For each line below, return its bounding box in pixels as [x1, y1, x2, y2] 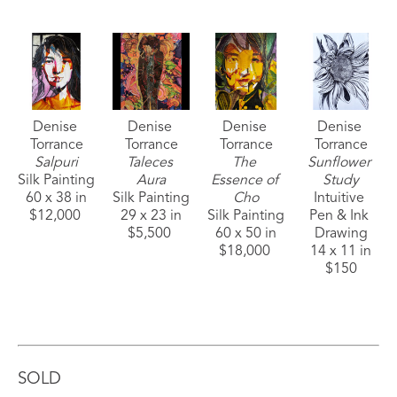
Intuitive [314, 191, 364, 206]
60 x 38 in [26, 191, 87, 206]
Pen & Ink [309, 209, 369, 223]
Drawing [314, 227, 368, 241]
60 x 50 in [215, 227, 276, 241]
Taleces [126, 156, 173, 170]
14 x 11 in [310, 245, 371, 259]
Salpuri [35, 156, 78, 170]
